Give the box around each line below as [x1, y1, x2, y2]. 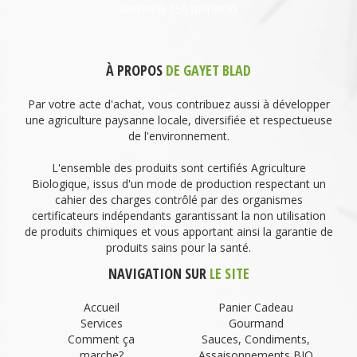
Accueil [83, 300, 120, 316]
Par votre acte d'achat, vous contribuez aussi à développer [27, 96, 330, 112]
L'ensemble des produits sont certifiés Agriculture [51, 160, 306, 176]
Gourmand [228, 316, 284, 331]
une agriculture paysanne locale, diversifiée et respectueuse [25, 112, 332, 128]
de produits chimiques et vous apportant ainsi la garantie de [24, 224, 333, 240]
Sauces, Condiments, [202, 331, 310, 347]
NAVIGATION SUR [108, 264, 210, 284]
